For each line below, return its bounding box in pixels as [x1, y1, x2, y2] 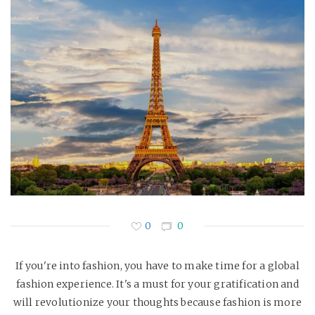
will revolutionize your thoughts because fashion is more [13, 296, 302, 309]
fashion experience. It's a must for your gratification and [16, 278, 299, 291]
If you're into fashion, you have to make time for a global [15, 259, 300, 273]
